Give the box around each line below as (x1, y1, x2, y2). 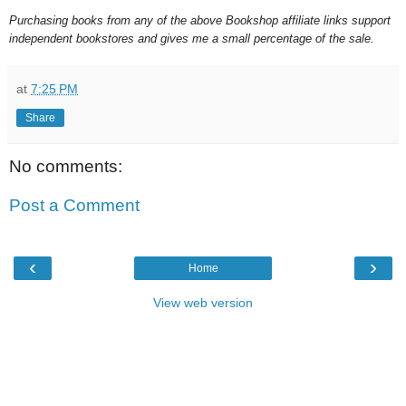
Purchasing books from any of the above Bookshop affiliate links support (9, 13, 391, 27)
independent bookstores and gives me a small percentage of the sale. (9, 31, 378, 45)
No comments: (9, 156, 122, 176)
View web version (153, 295, 253, 310)
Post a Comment (9, 196, 140, 216)
